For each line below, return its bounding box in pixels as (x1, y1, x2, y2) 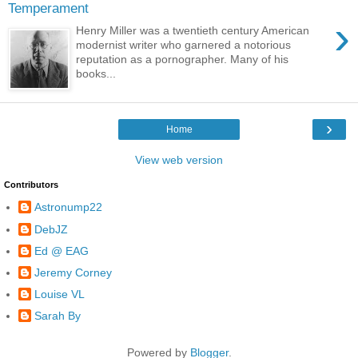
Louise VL (34, 288, 85, 301)
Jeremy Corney (34, 266, 112, 280)
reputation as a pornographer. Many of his (76, 53, 289, 66)
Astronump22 (34, 201, 102, 214)
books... (76, 67, 117, 81)
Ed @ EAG (34, 244, 89, 257)
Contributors (4, 179, 58, 189)
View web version (135, 153, 223, 166)
